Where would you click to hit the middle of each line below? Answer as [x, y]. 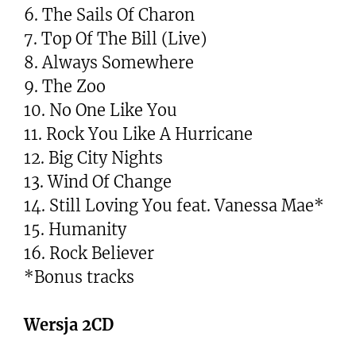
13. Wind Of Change [98, 181]
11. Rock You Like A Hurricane [138, 133]
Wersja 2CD [69, 324]
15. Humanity [75, 229]
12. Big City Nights [93, 157]
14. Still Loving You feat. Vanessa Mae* [174, 205]
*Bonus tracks [79, 277]
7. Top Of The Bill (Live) [115, 38]
